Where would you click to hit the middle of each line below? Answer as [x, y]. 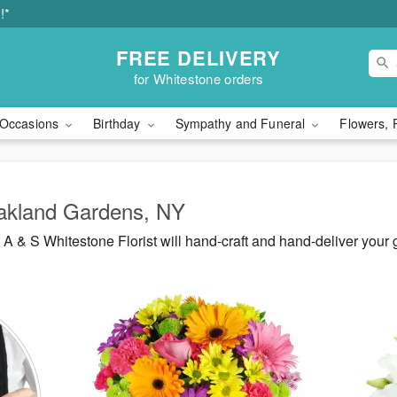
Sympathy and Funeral [242, 123]
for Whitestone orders [198, 78]
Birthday [119, 123]
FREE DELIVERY [198, 57]
